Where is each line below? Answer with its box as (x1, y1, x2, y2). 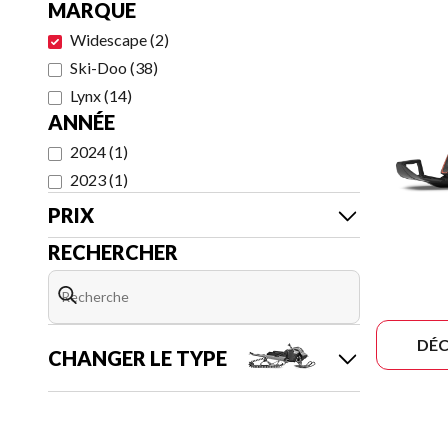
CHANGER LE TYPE (48, 346, 227, 370)
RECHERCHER (48, 240, 178, 264)
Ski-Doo (70, 58, 127, 77)
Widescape (70, 30, 147, 49)
